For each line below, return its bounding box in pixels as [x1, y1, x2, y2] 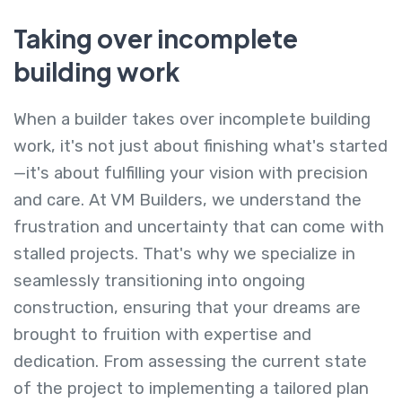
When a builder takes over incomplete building [13, 109, 371, 129]
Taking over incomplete [13, 22, 298, 54]
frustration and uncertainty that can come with [13, 216, 384, 237]
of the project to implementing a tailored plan [13, 378, 369, 398]
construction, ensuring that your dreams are [13, 297, 361, 318]
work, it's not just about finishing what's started [13, 135, 388, 156]
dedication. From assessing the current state [13, 351, 367, 371]
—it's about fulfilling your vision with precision [13, 162, 368, 183]
